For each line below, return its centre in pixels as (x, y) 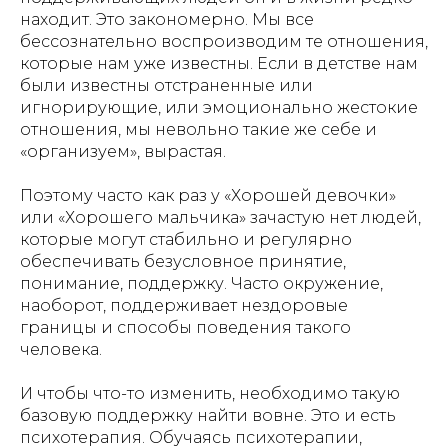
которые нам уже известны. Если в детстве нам (219, 63)
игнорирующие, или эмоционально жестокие (219, 107)
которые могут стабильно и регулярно (186, 239)
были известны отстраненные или (166, 85)
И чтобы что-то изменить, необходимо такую (210, 393)
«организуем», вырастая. (123, 151)
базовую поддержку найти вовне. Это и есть (208, 415)
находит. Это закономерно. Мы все (167, 19)
